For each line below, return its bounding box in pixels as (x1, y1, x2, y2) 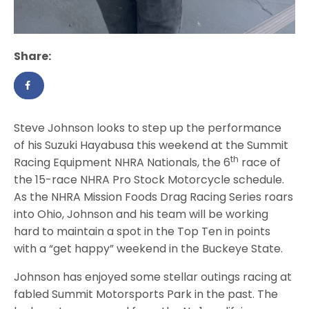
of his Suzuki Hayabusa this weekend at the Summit (14, 137, 289, 154)
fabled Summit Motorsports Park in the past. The (14, 286, 279, 303)
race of (239, 154, 281, 171)
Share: (14, 48, 51, 65)
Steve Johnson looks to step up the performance (14, 120, 282, 137)
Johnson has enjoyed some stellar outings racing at (14, 269, 292, 286)
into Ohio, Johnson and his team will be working (14, 206, 269, 223)
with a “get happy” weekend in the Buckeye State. (14, 241, 283, 257)
